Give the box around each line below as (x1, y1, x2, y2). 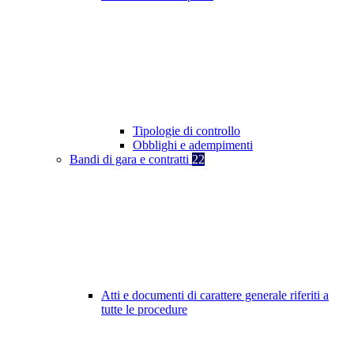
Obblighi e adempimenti (133, 138, 253, 153)
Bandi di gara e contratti (70, 153, 192, 167)
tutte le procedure (101, 303, 187, 317)
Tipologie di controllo (133, 124, 240, 138)
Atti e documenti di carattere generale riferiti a (101, 288, 329, 303)
